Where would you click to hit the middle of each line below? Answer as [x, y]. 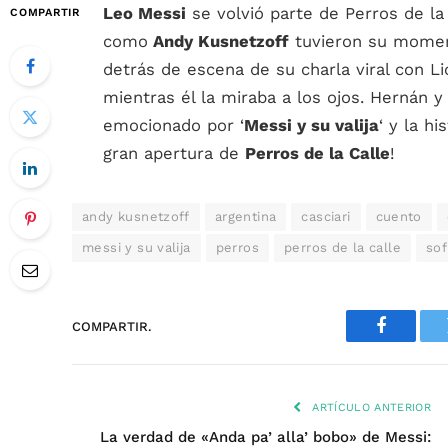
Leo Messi [144, 13]
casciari [326, 216]
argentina [245, 216]
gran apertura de [174, 153]
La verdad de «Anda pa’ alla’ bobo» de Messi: [265, 437]
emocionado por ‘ [173, 125]
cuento [398, 216]
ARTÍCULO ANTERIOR [369, 407]
